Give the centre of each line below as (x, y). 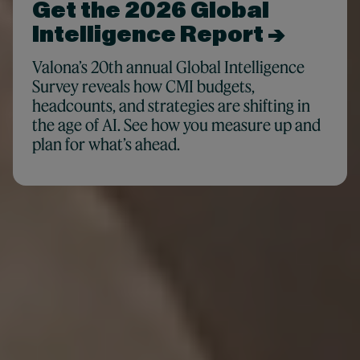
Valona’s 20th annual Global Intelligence (168, 67)
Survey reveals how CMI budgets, (143, 86)
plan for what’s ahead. (106, 144)
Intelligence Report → (158, 35)
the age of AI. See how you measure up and (176, 125)
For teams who (136, 330)
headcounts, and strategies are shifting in (171, 106)
